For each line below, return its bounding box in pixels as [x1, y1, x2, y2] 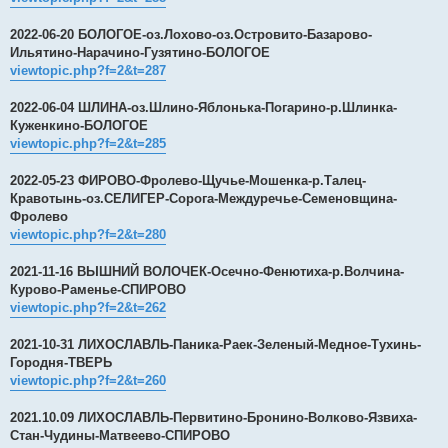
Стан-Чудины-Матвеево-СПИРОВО [10, 427, 230, 443]
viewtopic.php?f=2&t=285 [10, 135, 166, 151]
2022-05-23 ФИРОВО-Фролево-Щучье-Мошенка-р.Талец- [10, 172, 366, 188]
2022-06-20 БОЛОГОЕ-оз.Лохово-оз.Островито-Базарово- [10, 26, 372, 42]
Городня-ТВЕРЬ [10, 354, 112, 370]
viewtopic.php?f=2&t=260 [10, 372, 166, 388]
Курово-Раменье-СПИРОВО [10, 281, 186, 297]
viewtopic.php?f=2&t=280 [10, 226, 166, 242]
